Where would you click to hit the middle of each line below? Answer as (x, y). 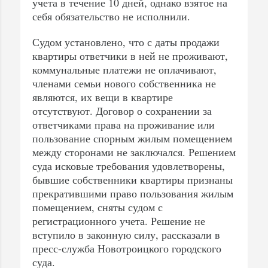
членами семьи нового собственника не (124, 83)
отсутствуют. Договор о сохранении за (122, 111)
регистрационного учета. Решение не (119, 221)
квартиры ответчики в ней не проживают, (130, 56)
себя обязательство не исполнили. (111, 16)
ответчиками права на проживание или (124, 125)
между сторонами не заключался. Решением (134, 152)
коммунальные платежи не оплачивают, (124, 70)
